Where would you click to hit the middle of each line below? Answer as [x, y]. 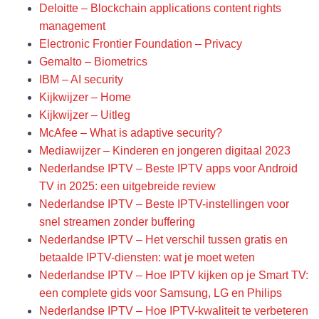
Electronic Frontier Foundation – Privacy [141, 43]
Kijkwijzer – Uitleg [85, 115]
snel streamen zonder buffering [117, 221]
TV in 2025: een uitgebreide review [127, 186]
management [72, 26]
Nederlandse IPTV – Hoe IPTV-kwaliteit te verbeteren [174, 310]
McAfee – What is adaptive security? [131, 132]
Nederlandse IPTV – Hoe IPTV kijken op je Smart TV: [174, 275]
